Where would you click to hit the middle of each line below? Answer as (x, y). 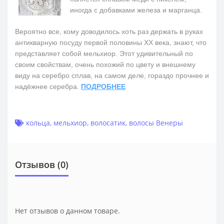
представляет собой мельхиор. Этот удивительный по (104, 54)
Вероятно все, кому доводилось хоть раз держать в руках (109, 32)
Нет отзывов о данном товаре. (67, 211)
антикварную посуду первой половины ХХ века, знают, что (111, 43)
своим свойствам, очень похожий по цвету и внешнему (105, 65)
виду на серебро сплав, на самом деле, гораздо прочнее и (112, 76)
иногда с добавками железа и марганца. (136, 10)
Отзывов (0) (42, 165)
